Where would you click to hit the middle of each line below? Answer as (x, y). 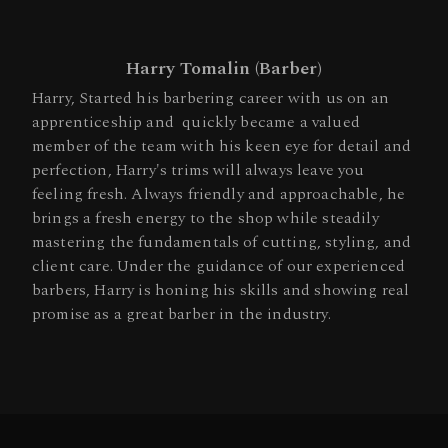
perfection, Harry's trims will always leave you (198, 170)
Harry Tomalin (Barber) (224, 69)
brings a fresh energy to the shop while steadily (205, 218)
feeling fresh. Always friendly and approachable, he (219, 194)
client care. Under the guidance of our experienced (219, 266)
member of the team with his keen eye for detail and (222, 146)
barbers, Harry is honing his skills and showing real (221, 290)
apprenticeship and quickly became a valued (196, 122)
